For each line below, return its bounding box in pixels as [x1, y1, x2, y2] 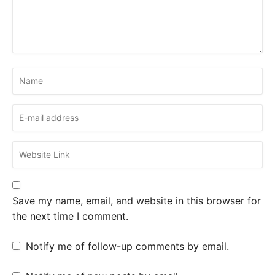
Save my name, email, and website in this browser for [12, 195, 261, 207]
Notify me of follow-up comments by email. [26, 240, 229, 253]
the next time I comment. [12, 210, 128, 223]
